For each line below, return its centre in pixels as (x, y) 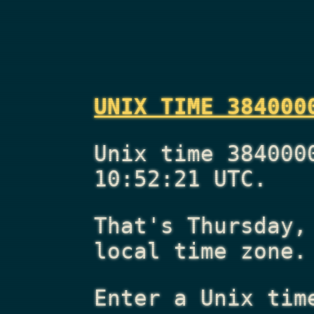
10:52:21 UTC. (181, 179)
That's (141, 225)
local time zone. (201, 251)
